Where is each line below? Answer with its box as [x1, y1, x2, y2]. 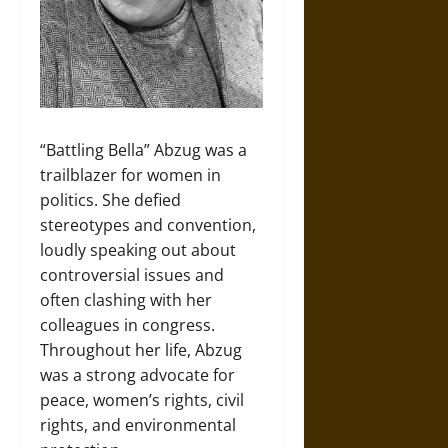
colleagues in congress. [40, 313, 215, 336]
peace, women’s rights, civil [40, 388, 244, 411]
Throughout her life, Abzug [40, 338, 242, 361]
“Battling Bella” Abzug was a [40, 138, 247, 161]
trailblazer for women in [40, 163, 221, 186]
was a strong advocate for [40, 363, 235, 386]
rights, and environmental [40, 413, 236, 436]
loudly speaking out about [40, 238, 236, 261]
